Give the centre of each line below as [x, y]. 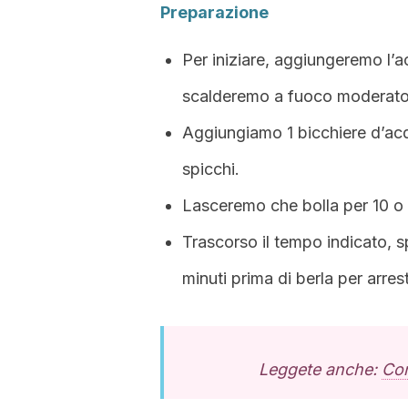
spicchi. [211, 169]
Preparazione [214, 12]
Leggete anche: [320, 369]
